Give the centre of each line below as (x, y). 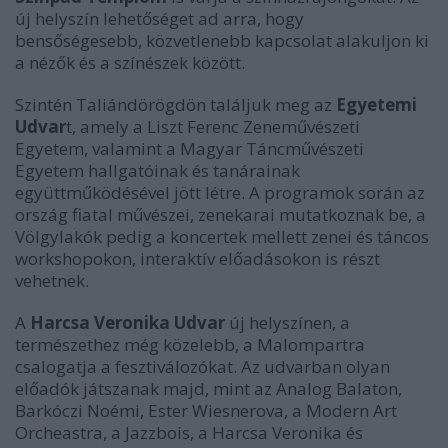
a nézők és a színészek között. (130, 62)
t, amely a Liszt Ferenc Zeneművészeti (213, 126)
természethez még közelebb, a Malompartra (190, 344)
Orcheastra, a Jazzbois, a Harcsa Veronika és (189, 432)
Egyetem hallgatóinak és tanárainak (157, 170)
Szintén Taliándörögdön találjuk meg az (173, 104)
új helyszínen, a (289, 322)
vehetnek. (52, 280)
